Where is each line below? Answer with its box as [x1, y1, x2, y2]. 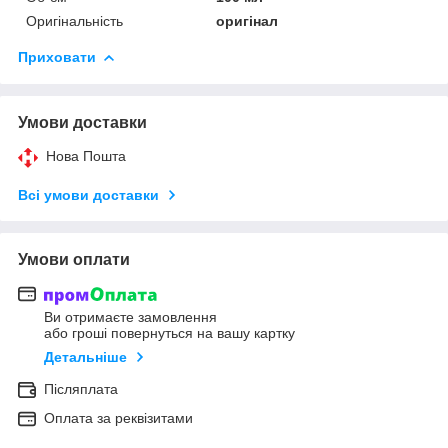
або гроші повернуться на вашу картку [44, 325, 295, 342]
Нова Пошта [46, 147, 126, 164]
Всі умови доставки [18, 186, 159, 203]
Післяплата [44, 381, 118, 398]
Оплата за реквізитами [44, 410, 193, 427]
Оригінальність [26, 12, 123, 29]
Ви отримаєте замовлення [44, 309, 217, 326]
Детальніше [44, 349, 127, 366]
